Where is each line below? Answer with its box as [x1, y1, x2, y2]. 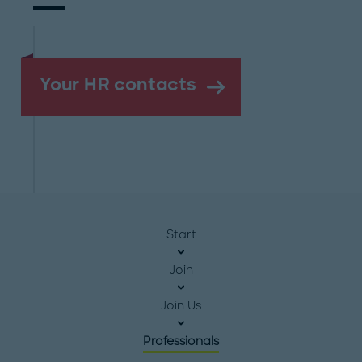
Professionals [143, 333, 219, 348]
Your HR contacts [40, 72, 197, 96]
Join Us [161, 297, 201, 313]
